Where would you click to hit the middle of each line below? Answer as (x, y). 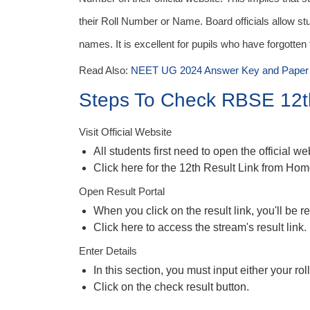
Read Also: (105, 70)
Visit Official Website (125, 132)
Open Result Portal (122, 191)
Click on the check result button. (171, 287)
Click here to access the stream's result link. (200, 227)
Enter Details (108, 251)
